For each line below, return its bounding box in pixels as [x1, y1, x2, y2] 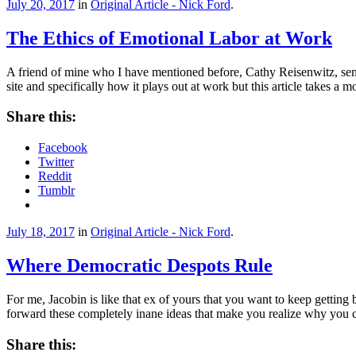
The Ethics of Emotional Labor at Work [6, 27, 332, 48]
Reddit [38, 169, 72, 184]
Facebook [38, 141, 87, 155]
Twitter [38, 155, 74, 169]
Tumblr [38, 184, 75, 198]
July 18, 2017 [6, 225, 75, 239]
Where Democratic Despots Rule [6, 255, 273, 277]
